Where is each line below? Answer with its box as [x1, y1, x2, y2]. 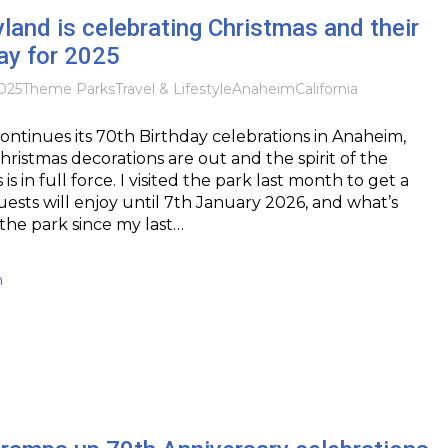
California [294, 79, 358, 98]
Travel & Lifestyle [114, 79, 232, 98]
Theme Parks [21, 79, 115, 98]
